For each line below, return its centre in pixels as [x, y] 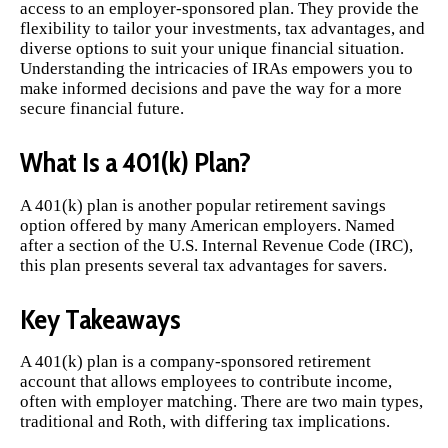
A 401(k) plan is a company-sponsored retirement [195, 362]
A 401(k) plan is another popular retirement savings [203, 205]
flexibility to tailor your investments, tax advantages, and [222, 28]
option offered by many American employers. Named [207, 225]
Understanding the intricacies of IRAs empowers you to [216, 68]
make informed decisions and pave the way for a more [211, 88]
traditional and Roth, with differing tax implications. [205, 422]
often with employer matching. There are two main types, [221, 402]
